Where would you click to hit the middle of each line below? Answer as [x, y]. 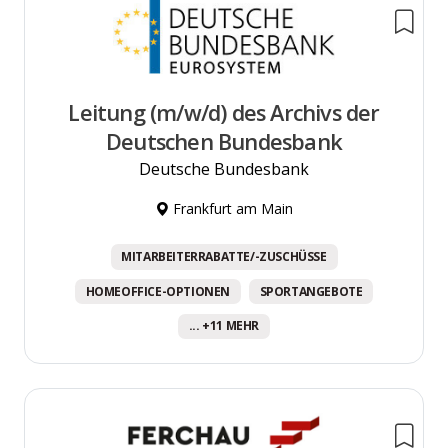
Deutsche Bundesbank [224, 169]
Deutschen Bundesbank [224, 142]
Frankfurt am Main [231, 209]
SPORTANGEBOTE [311, 291]
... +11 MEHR [224, 326]
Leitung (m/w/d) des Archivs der [224, 113]
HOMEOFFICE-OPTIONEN [157, 291]
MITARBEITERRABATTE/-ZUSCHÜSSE [224, 257]
